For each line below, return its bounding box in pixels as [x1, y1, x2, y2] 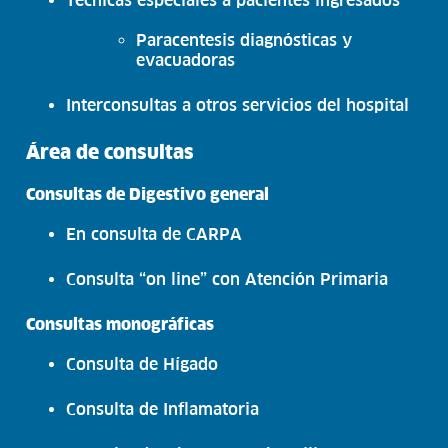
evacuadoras [136, 50, 236, 69]
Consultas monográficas [26, 314, 215, 333]
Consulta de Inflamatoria [66, 399, 260, 418]
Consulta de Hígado [66, 354, 219, 373]
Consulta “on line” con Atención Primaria [66, 269, 389, 288]
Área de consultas [26, 140, 195, 163]
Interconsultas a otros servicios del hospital [66, 95, 410, 114]
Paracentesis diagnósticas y [136, 30, 353, 49]
